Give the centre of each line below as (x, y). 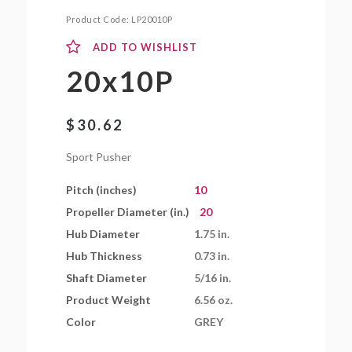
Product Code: (99, 20)
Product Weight (109, 299)
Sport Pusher (99, 156)
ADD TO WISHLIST (145, 47)
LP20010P (152, 20)
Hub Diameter (103, 233)
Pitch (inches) (102, 189)
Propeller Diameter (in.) (128, 211)
